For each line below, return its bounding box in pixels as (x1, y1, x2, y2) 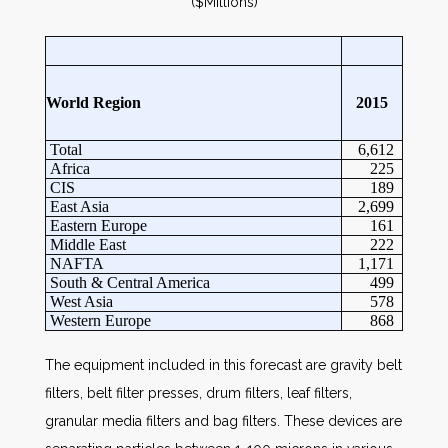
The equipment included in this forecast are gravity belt (45, 357, 402, 373)
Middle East (46, 236, 126, 253)
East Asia (46, 198, 109, 215)
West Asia (46, 293, 113, 310)
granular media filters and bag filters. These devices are (45, 413, 402, 429)
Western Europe (46, 312, 151, 329)
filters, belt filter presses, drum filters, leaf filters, (45, 385, 352, 401)
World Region (46, 94, 141, 111)
